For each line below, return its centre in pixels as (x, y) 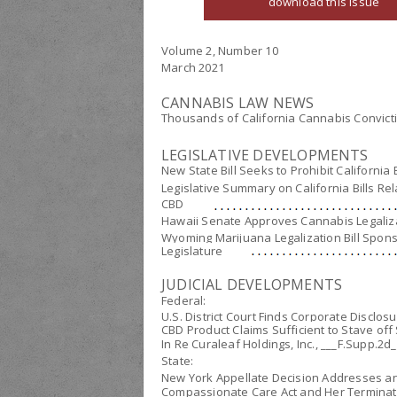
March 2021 (193, 67)
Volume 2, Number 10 (220, 51)
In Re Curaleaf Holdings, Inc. (238, 344)
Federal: (184, 300)
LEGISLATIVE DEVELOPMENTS (265, 155)
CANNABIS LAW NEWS (238, 103)
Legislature (192, 251)
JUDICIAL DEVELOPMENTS (252, 284)
